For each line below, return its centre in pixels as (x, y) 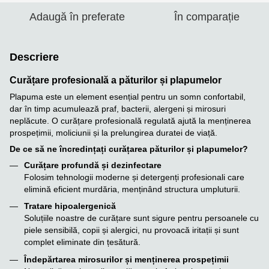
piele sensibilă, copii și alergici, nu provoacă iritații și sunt (131, 230)
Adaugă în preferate (77, 17)
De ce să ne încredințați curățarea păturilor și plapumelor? (129, 149)
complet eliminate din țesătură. (82, 242)
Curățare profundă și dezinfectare (93, 165)
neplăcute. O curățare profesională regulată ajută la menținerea (130, 121)
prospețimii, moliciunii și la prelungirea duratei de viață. (113, 133)
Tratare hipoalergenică (70, 206)
